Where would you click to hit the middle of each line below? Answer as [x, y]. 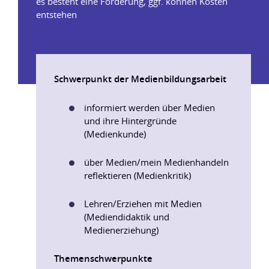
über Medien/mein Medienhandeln [156, 162]
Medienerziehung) [121, 230]
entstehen [56, 14]
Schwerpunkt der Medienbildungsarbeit [140, 79]
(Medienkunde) [115, 134]
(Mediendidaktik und [127, 217]
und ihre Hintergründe [130, 121]
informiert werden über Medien [150, 107]
